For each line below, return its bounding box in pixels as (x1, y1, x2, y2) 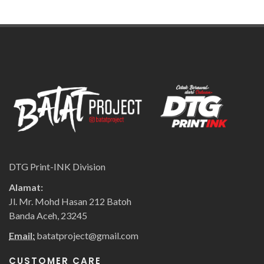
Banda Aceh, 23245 (9, 210, 87, 222)
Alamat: (9, 181, 43, 193)
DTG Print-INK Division (9, 161, 105, 173)
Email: (9, 230, 35, 242)
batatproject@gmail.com (35, 230, 138, 242)
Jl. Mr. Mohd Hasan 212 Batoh (9, 196, 131, 207)
